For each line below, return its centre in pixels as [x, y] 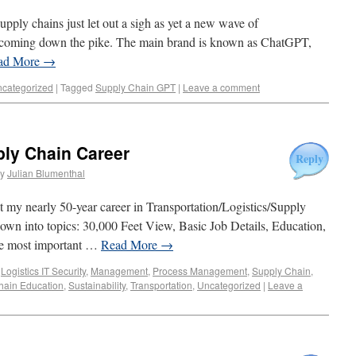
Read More [131, 244]
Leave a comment [221, 87]
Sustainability [97, 285]
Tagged [77, 87]
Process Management [200, 271]
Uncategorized [229, 285]
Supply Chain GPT [135, 87]
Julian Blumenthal [46, 173]
